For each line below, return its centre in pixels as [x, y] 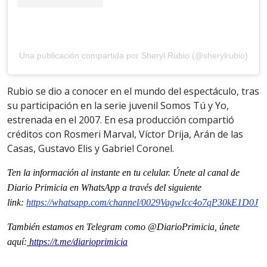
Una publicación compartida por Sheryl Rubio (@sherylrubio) [133, 56]
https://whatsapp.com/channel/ [84, 203]
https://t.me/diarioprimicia [78, 242]
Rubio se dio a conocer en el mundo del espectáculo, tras [133, 91]
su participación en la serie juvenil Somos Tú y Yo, [118, 106]
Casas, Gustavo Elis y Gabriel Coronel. [91, 149]
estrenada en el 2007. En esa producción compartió [121, 120]
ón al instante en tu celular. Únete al [138, 173]
